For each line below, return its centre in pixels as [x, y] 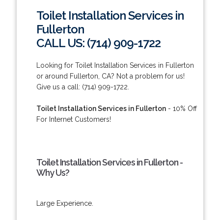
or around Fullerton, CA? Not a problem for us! [110, 76]
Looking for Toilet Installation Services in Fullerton [115, 65]
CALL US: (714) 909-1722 [98, 43]
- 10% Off [181, 108]
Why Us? [53, 172]
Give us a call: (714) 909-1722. [82, 87]
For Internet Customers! [73, 119]
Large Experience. [65, 203]
